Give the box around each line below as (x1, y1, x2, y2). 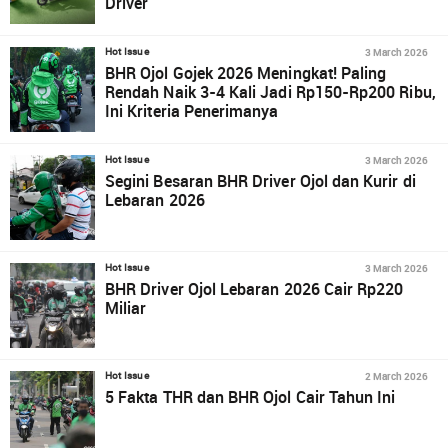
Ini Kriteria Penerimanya (105, 100, 279, 122)
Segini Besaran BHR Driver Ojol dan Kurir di (105, 170, 416, 192)
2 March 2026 (364, 369, 428, 383)
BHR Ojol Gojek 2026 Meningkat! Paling (105, 62, 387, 84)
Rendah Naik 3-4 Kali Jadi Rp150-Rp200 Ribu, (105, 81, 436, 103)
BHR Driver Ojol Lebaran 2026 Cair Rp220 (105, 278, 404, 300)
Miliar (105, 297, 147, 319)
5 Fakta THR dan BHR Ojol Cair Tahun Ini (105, 386, 396, 408)
